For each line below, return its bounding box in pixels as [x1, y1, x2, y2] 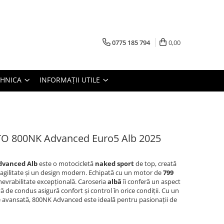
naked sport [95, 159, 134, 168]
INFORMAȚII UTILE [39, 75, 102, 84]
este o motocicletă [37, 159, 95, 168]
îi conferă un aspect [121, 177, 180, 186]
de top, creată [134, 159, 176, 168]
